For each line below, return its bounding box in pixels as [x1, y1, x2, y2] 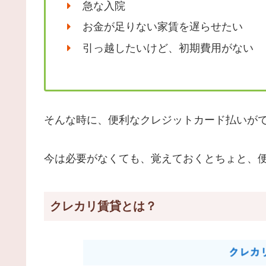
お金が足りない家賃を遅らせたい [82, 21, 243, 33]
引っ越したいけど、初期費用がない [82, 42, 254, 54]
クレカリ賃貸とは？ [50, 199, 157, 213]
